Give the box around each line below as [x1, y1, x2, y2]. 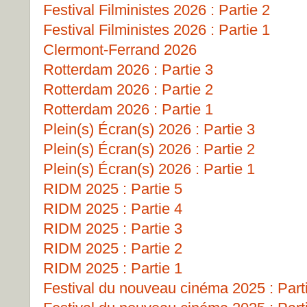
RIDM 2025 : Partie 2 [43, 240, 182, 257]
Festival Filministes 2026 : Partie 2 [43, 1, 270, 19]
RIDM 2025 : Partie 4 [43, 200, 182, 217]
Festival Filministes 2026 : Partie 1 [43, 21, 270, 38]
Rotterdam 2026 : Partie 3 [43, 61, 213, 78]
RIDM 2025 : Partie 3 [43, 220, 182, 237]
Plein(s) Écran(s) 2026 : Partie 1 [43, 160, 255, 177]
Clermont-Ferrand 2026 [43, 41, 197, 58]
